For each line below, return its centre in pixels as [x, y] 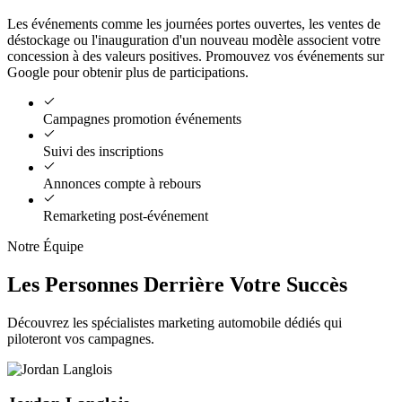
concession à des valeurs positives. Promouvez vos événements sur [196, 56]
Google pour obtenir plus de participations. [128, 72]
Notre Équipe [45, 246]
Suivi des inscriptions [103, 151]
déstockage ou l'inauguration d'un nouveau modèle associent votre [194, 39]
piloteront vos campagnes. [81, 338]
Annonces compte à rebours [122, 183]
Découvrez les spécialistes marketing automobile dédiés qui [175, 322]
